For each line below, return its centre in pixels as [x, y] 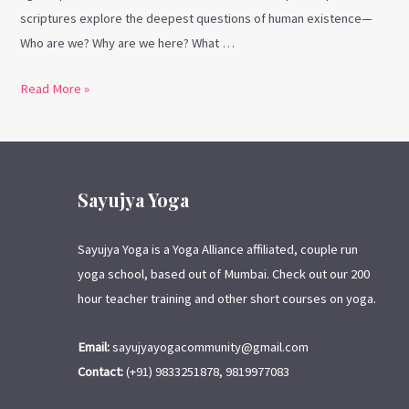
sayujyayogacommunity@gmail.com [209, 346]
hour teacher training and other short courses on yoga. [227, 299]
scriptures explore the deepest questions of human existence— [197, 19]
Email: [94, 346]
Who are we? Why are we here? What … [128, 43]
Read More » [55, 89]
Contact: [100, 371]
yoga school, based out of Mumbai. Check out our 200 [224, 274]
